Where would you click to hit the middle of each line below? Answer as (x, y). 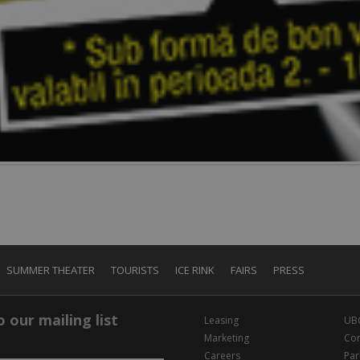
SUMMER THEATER (51, 270)
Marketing (227, 337)
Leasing (221, 320)
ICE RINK (195, 270)
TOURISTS (135, 270)
